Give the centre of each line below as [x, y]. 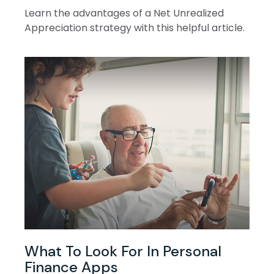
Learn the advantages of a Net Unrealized [124, 13]
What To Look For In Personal [123, 251]
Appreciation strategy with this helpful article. [135, 28]
